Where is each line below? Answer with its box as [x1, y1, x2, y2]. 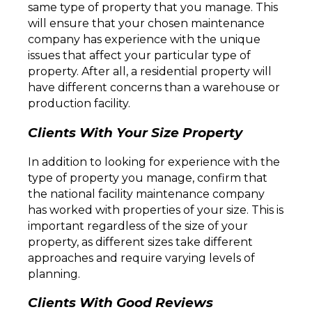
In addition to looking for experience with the [28, 155, 280, 169]
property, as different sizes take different [28, 235, 253, 249]
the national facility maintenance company [28, 187, 265, 201]
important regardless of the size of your [28, 219, 248, 233]
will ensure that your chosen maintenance [28, 17, 265, 31]
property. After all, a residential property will [28, 65, 272, 79]
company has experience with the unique [28, 33, 260, 47]
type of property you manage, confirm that [28, 171, 267, 185]
